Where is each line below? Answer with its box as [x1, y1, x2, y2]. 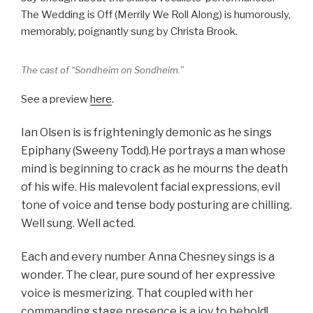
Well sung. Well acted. [21, 216, 136, 230]
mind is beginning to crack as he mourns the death [21, 161, 288, 175]
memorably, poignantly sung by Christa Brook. [21, 24, 238, 38]
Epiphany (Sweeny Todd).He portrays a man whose [21, 143, 286, 157]
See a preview [21, 93, 90, 106]
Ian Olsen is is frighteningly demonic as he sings [21, 125, 272, 139]
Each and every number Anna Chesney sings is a [21, 250, 275, 264]
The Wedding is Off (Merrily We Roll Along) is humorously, [21, 8, 291, 21]
